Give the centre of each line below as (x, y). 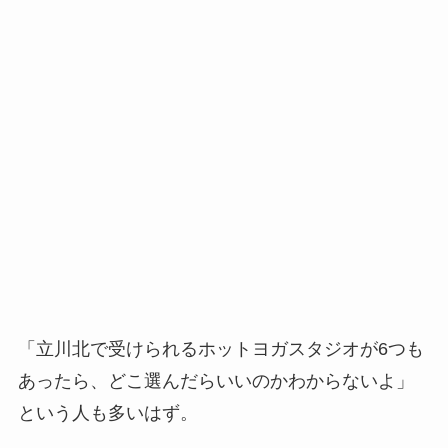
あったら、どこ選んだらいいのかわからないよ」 (215, 380)
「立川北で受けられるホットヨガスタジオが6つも (220, 348)
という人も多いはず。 (107, 412)
